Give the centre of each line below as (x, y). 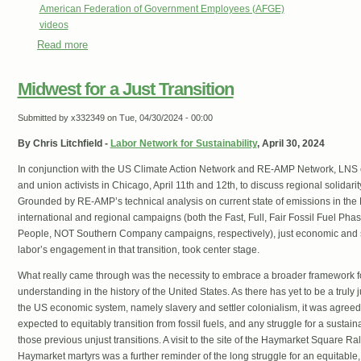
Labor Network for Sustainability (183, 144)
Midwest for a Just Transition (125, 89)
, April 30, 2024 (290, 144)
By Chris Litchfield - (64, 144)
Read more (62, 45)
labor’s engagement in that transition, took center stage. (138, 250)
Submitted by (44, 118)
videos (54, 25)
